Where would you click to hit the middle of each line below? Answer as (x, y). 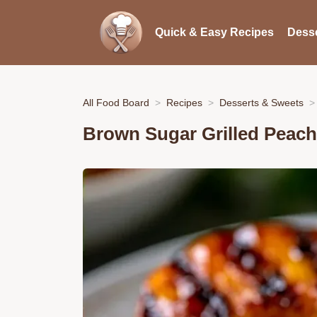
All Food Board (116, 102)
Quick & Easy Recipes (214, 32)
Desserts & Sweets (261, 102)
